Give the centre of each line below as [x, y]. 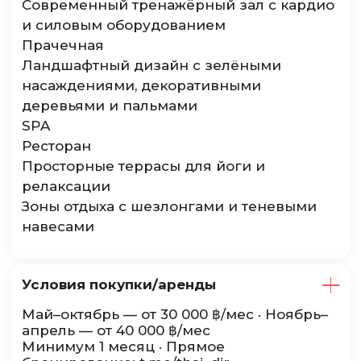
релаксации [66, 186]
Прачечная [63, 45]
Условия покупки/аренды [119, 285]
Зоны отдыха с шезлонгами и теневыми [170, 206]
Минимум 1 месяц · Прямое [124, 346]
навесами [58, 226]
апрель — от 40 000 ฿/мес [116, 330]
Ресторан [57, 145]
